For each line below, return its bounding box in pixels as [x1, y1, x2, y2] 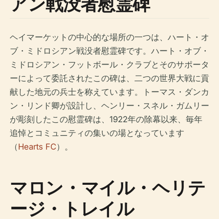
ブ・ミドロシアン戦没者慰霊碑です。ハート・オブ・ [10, 46, 209, 56]
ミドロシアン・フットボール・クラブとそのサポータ [10, 60, 209, 69]
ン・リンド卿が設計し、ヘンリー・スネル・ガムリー [10, 101, 209, 110]
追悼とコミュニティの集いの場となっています [10, 128, 184, 138]
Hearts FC [18, 142, 56, 152]
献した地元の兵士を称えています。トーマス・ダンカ [10, 87, 209, 97]
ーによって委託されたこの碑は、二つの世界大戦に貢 [10, 73, 209, 83]
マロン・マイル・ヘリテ [10, 175, 206, 199]
